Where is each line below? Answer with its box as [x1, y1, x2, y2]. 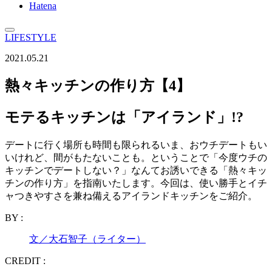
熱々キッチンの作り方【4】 [5, 77, 191, 93]
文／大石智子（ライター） [29, 233, 146, 244]
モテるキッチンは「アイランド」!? [5, 109, 243, 125]
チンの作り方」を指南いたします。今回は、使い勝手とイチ [5, 177, 267, 188]
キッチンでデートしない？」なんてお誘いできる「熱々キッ [5, 165, 267, 175]
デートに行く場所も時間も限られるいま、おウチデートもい [5, 139, 267, 150]
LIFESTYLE [5, 32, 56, 42]
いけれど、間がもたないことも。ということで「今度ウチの [5, 152, 267, 163]
